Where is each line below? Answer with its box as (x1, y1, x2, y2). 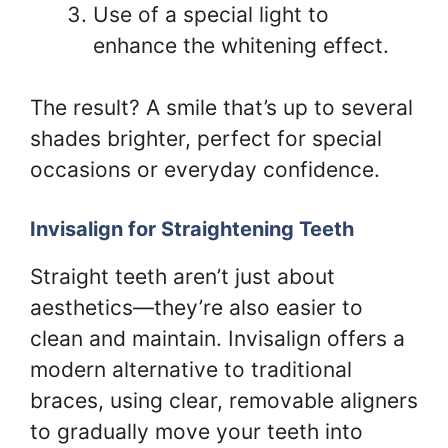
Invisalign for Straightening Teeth (30, 216, 354, 241)
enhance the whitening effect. (93, 32, 389, 58)
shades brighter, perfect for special (30, 126, 382, 151)
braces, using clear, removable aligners (30, 387, 418, 413)
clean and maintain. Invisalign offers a (30, 325, 405, 351)
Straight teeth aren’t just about (30, 263, 335, 289)
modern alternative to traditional (30, 356, 352, 382)
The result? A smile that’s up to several (30, 95, 413, 120)
